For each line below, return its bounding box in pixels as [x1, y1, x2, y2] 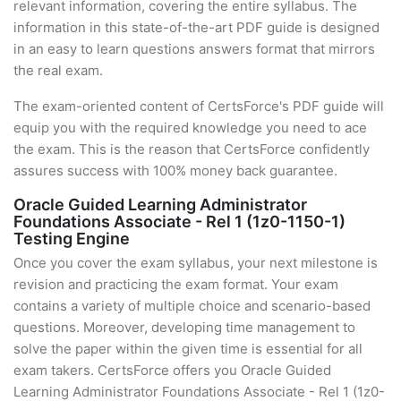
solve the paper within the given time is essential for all [13, 340, 363, 357]
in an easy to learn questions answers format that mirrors [13, 40, 375, 57]
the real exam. [13, 62, 103, 79]
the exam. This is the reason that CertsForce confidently [13, 141, 370, 158]
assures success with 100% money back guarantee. [13, 162, 337, 179]
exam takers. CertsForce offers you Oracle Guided [13, 362, 331, 379]
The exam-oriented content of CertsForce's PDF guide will [13, 98, 384, 115]
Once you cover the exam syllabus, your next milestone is [13, 254, 378, 271]
